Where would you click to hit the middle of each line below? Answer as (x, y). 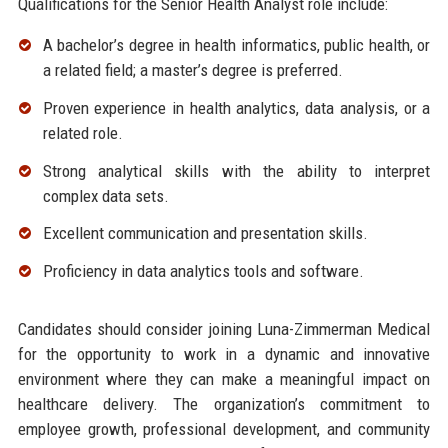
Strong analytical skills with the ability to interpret (236, 170)
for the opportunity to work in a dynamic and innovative (224, 354)
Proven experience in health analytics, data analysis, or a (236, 107)
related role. (82, 132)
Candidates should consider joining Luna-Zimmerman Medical (224, 329)
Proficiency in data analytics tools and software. (203, 271)
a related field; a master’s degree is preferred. (192, 70)
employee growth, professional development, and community (224, 429)
